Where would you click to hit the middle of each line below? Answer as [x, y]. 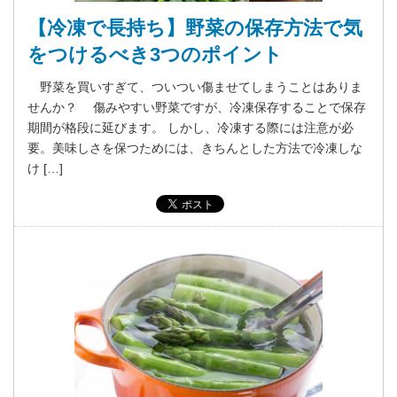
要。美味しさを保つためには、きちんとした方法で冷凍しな [195, 148]
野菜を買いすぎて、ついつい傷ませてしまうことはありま [195, 86]
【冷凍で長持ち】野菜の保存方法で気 [195, 27]
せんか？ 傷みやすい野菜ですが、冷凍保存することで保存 [197, 107]
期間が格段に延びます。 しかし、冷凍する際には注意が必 [191, 127]
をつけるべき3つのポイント [155, 54]
